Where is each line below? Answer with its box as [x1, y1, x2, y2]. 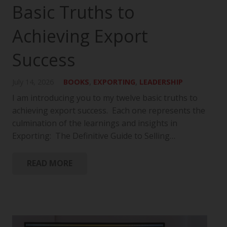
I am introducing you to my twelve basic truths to [12, 92, 198, 103]
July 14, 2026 [12, 77, 54, 87]
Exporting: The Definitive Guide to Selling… [12, 130, 175, 141]
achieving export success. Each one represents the [12, 104, 205, 116]
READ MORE [26, 158, 72, 169]
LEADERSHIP [139, 77, 183, 87]
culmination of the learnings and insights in [12, 117, 177, 129]
